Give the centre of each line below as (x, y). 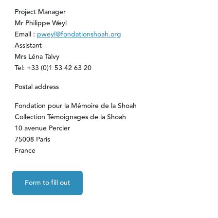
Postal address (36, 87)
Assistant (28, 46)
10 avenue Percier (42, 129)
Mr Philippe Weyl (40, 24)
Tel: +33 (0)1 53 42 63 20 (53, 68)
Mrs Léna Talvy (37, 57)
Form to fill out (47, 183)
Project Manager (40, 12)
